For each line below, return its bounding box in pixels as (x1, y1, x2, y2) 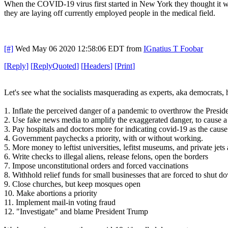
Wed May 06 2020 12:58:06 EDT (15, 44, 124, 53)
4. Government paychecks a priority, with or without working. (4, 133, 203, 142)
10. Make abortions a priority (4, 188, 97, 197)
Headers (83, 61, 110, 70)
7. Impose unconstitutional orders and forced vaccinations (4, 161, 188, 170)
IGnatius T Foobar (144, 44, 203, 53)
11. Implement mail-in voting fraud (4, 197, 116, 207)
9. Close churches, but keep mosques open (4, 179, 140, 188)
